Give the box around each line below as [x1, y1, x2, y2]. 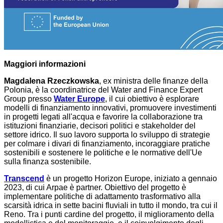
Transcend [4, 174, 44, 183]
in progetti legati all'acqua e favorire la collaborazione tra [4, 112, 203, 121]
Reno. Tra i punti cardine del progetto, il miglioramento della [4, 210, 214, 219]
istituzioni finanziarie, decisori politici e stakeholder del [4, 121, 196, 130]
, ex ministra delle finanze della [99, 77, 208, 86]
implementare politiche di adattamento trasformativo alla [4, 192, 201, 201]
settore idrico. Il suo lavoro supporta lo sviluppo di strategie [4, 130, 210, 139]
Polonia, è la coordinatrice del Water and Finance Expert [4, 86, 203, 95]
